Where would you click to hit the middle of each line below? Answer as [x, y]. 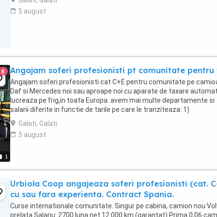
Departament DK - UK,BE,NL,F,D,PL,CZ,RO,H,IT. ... [82, 119]
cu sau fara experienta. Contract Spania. [92, 194]
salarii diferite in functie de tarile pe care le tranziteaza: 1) [100, 109]
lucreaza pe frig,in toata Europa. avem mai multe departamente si [112, 100]
